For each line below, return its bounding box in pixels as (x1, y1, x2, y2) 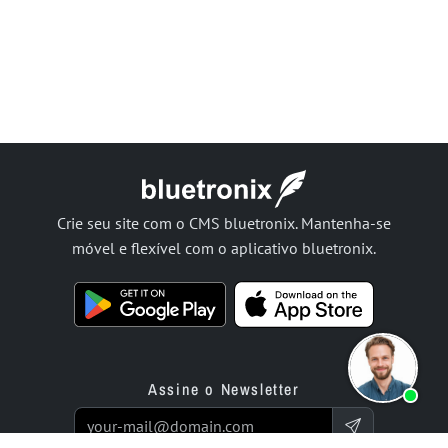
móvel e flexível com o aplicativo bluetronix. (72, 238, 376, 259)
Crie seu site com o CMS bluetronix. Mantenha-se (57, 213, 391, 234)
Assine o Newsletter (148, 378, 300, 401)
